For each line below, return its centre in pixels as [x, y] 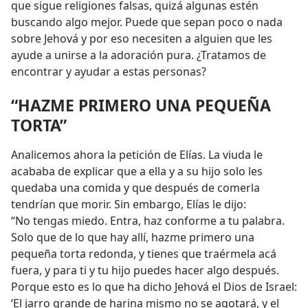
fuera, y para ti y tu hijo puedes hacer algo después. [145, 271]
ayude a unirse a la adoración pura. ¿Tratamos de [139, 55]
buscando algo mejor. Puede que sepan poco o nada [147, 22]
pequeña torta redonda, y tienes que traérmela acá [144, 254]
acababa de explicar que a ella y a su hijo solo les [137, 172]
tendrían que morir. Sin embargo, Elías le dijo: [129, 205]
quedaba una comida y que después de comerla [135, 188]
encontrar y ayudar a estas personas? [109, 72]
